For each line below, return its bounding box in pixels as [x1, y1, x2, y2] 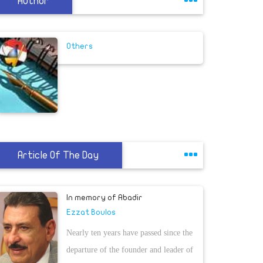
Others [66, 42, 93, 50]
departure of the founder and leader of [66, 245, 193, 254]
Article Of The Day [18, 149, 99, 161]
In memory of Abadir [66, 193, 143, 202]
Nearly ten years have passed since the [66, 228, 193, 237]
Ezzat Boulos [66, 207, 116, 217]
